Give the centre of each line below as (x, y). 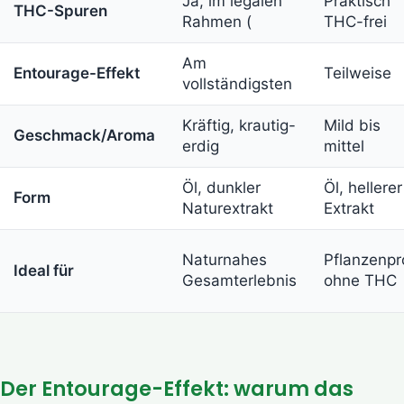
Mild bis (352, 125)
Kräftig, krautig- (239, 125)
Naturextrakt (228, 208)
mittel (344, 146)
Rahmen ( (217, 21)
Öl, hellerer (363, 187)
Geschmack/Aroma (84, 135)
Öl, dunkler (221, 187)
